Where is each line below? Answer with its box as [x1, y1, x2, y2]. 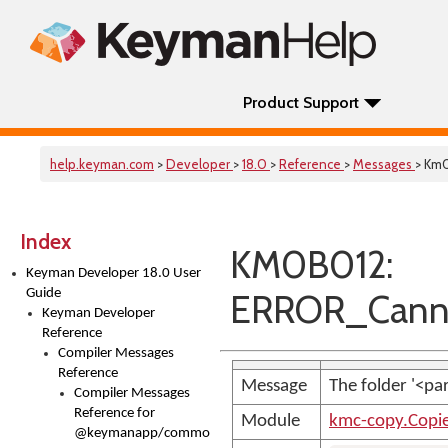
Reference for [74, 406, 155, 421]
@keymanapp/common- [74, 426, 223, 441]
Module [241, 412, 300, 431]
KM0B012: [230, 242, 393, 287]
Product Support [243, 93, 359, 112]
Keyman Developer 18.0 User [26, 266, 201, 281]
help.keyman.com [50, 156, 154, 172]
